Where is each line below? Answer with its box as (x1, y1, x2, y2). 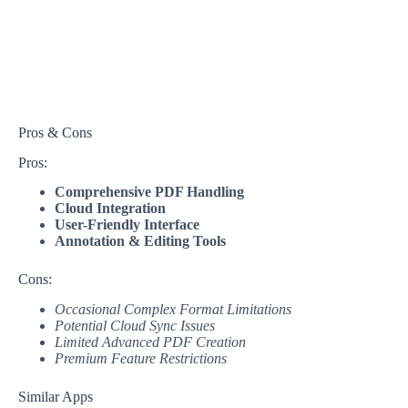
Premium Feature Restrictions (55, 351, 227, 367)
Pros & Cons (18, 124, 92, 140)
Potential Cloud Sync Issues (55, 318, 215, 334)
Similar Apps (18, 389, 93, 405)
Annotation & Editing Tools (55, 233, 226, 250)
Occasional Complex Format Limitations (55, 301, 291, 318)
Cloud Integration (55, 200, 166, 217)
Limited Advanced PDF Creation (55, 334, 246, 351)
